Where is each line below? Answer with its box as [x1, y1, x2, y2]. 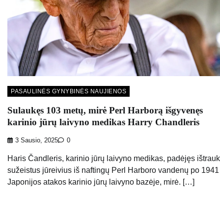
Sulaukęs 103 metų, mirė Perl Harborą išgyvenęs [7, 105, 203, 115]
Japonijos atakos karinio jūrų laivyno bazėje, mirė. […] [7, 177, 194, 186]
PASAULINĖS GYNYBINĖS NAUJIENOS [11, 88, 126, 95]
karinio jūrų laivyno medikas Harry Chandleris [7, 116, 199, 127]
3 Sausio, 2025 [15, 137, 58, 144]
